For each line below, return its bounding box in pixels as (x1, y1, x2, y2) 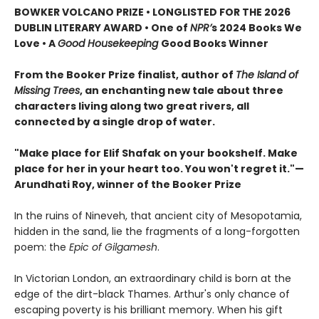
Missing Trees (14, 83, 80, 98)
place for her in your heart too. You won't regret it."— (14, 161, 304, 176)
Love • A (14, 36, 58, 51)
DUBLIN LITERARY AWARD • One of (14, 20, 190, 35)
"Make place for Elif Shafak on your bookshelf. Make (14, 145, 298, 160)
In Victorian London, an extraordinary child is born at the (14, 271, 291, 286)
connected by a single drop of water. (14, 114, 215, 129)
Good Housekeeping (58, 36, 161, 51)
